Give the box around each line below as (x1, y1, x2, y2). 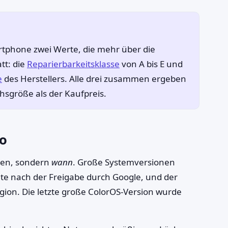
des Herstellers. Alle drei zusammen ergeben (2, 73, 186, 84)
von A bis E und (120, 58, 183, 70)
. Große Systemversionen (73, 156, 175, 168)
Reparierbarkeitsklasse (27, 58, 120, 70)
